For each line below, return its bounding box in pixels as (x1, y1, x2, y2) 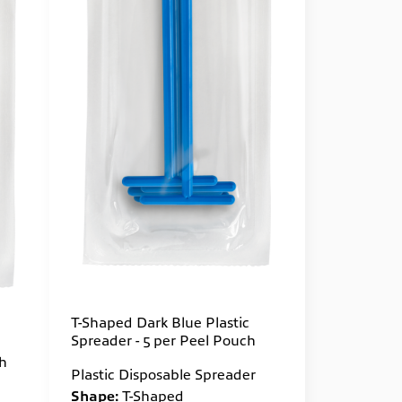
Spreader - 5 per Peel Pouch (70, 330, 256, 349)
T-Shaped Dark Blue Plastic (70, 312, 249, 331)
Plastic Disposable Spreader (70, 364, 256, 383)
